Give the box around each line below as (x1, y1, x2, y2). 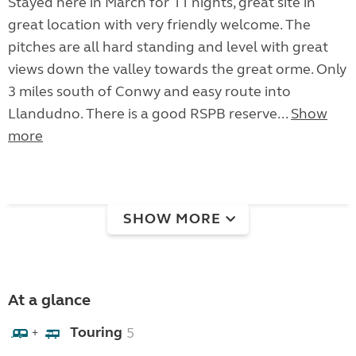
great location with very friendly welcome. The (8, 16, 311, 34)
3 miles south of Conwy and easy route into (8, 83, 291, 101)
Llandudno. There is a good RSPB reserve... (8, 105, 291, 123)
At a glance (8, 290, 91, 311)
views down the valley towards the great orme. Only (8, 60, 346, 79)
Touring (70, 323, 122, 341)
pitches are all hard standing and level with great (8, 38, 328, 56)
